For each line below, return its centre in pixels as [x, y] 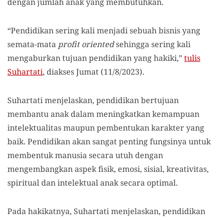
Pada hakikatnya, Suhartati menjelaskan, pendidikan [106, 211]
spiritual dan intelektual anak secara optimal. [93, 183]
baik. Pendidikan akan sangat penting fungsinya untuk [109, 141]
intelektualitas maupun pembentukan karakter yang [106, 128]
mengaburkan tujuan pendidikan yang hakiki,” [96, 58]
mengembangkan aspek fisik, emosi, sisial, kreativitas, [108, 169]
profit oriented [86, 44]
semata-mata [33, 44]
